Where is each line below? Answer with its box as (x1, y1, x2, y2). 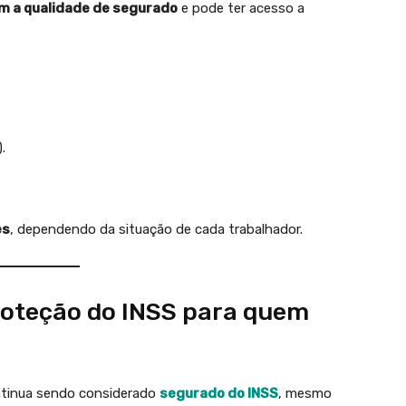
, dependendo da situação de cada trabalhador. (10, 221, 303, 237)
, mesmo (278, 385, 332, 401)
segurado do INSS (159, 385, 278, 401)
